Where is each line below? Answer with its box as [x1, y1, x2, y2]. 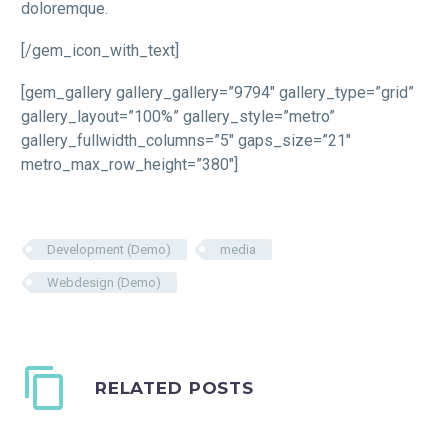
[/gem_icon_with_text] [21, 40, 179, 60]
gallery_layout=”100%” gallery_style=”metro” [21, 106, 335, 126]
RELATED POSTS [94, 377, 254, 398]
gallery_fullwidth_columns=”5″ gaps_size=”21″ [21, 130, 351, 150]
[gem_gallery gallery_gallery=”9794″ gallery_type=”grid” [21, 82, 414, 102]
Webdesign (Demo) [47, 274, 161, 290]
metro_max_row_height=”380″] [21, 154, 238, 174]
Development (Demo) [47, 241, 171, 257]
